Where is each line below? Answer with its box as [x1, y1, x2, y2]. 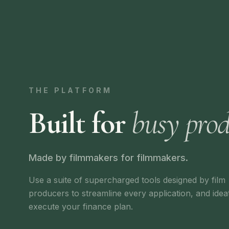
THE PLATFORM [29, 86, 112, 95]
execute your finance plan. [29, 201, 133, 212]
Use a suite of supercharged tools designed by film [29, 175, 225, 185]
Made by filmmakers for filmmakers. [29, 152, 188, 163]
